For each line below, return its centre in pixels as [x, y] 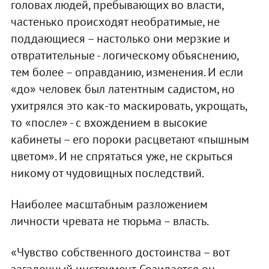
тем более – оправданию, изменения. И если [127, 72]
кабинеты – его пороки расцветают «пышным [130, 139]
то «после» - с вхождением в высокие [109, 122]
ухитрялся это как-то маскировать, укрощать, [128, 105]
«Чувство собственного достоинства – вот [120, 252]
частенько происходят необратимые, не [115, 21]
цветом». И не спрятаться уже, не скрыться [122, 156]
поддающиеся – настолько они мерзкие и [120, 38]
